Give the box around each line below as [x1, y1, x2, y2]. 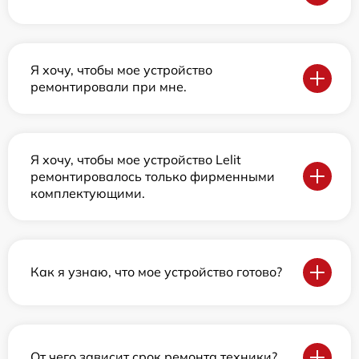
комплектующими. [30, 184, 145, 201]
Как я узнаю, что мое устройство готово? [30, 264, 282, 280]
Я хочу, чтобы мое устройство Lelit [30, 151, 241, 167]
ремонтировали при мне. [30, 78, 187, 95]
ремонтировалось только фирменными [30, 167, 275, 184]
